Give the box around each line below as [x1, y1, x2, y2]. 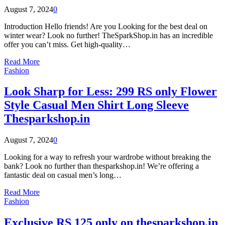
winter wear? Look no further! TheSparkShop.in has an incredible [4, 31, 213, 40]
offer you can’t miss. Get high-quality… [4, 40, 131, 49]
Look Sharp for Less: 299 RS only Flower [4, 85, 217, 98]
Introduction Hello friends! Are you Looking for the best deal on [4, 22, 207, 31]
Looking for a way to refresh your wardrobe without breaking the [4, 153, 211, 162]
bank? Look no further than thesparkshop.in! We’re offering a [4, 162, 199, 171]
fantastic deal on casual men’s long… [4, 171, 122, 180]
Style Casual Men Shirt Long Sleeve [4, 98, 189, 112]
